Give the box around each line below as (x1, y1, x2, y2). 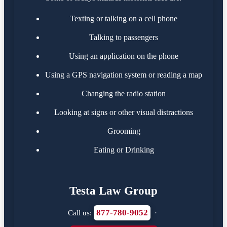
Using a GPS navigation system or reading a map (45, 70, 202, 79)
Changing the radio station (82, 89, 166, 98)
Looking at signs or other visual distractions (54, 107, 193, 117)
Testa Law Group (69, 184, 158, 197)
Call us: (68, 208, 94, 217)
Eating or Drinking (93, 145, 154, 154)
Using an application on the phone (69, 51, 178, 60)
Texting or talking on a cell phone (70, 14, 177, 23)
